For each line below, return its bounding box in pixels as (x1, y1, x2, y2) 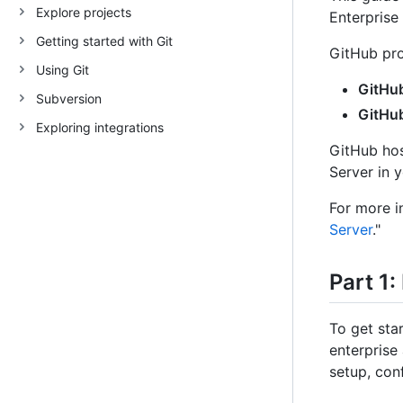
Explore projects (36, 4, 131, 20)
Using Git (36, 61, 89, 77)
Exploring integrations (36, 119, 164, 135)
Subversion (36, 90, 102, 106)
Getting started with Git (36, 32, 173, 49)
